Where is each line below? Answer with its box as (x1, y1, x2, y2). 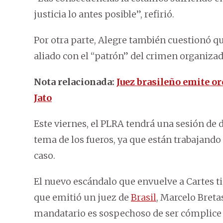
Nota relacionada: (34, 76, 116, 88)
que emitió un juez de (34, 192, 131, 204)
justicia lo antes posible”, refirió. (34, 8, 174, 20)
